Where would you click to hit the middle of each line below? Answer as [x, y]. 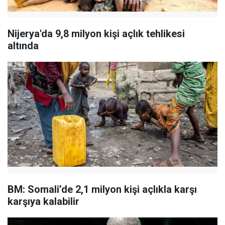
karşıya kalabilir [43, 201]
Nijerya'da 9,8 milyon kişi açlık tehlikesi [96, 34]
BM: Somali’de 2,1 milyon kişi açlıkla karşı [102, 189]
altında [23, 46]
